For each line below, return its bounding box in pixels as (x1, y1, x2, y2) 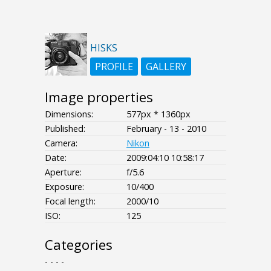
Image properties (45, 87, 153, 106)
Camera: (45, 137, 77, 149)
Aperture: (45, 166, 82, 178)
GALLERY (146, 59, 186, 73)
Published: (45, 122, 85, 134)
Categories (45, 235, 113, 254)
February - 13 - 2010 (126, 122, 206, 134)
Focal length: (45, 195, 96, 207)
